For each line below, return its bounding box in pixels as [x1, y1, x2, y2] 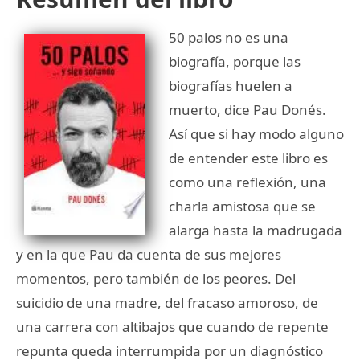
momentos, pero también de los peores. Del [16, 268, 296, 288]
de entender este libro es [169, 148, 328, 167]
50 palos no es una [169, 27, 288, 47]
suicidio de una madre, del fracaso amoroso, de [16, 292, 318, 312]
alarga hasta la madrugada [169, 220, 342, 239]
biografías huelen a [169, 76, 292, 95]
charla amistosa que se [169, 196, 316, 215]
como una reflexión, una [169, 172, 326, 191]
